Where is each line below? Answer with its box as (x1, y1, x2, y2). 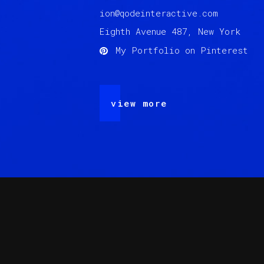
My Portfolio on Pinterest (115, 44, 248, 57)
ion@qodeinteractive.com (100, 7, 218, 19)
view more (111, 97, 167, 109)
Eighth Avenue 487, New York (100, 25, 240, 37)
